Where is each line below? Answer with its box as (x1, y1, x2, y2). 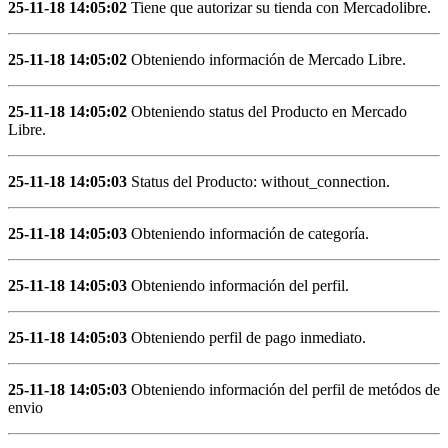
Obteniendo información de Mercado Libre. (127, 50, 406, 68)
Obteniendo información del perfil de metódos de (127, 380, 440, 398)
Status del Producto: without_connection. (127, 172, 390, 190)
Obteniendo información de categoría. (127, 224, 369, 242)
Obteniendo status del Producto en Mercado (127, 102, 407, 120)
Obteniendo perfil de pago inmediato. (127, 328, 366, 346)
